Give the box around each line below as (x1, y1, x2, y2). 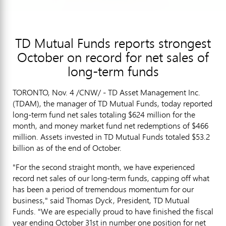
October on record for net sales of (17, 48, 209, 67)
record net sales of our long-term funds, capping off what (13, 172, 209, 184)
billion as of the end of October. (13, 142, 122, 153)
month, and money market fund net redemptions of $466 (13, 120, 208, 131)
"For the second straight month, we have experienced (13, 161, 195, 173)
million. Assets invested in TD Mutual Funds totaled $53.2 (13, 131, 210, 142)
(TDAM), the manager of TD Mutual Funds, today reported (13, 97, 212, 109)
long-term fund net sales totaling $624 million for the (13, 108, 195, 120)
